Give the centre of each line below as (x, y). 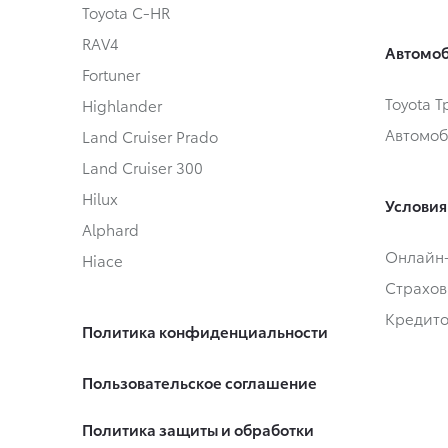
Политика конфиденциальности (205, 331)
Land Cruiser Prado (150, 136)
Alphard (110, 229)
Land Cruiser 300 (142, 167)
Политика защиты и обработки (198, 429)
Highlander (122, 105)
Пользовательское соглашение (199, 382)
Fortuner (111, 74)
